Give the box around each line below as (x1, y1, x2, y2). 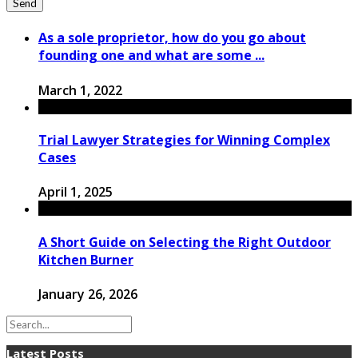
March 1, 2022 (38, 81, 122, 99)
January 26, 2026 (38, 284, 137, 303)
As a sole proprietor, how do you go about (38, 29, 306, 47)
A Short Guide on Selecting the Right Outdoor (38, 233, 331, 251)
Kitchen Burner (38, 250, 133, 268)
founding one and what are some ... (38, 46, 265, 65)
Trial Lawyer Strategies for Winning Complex (38, 131, 330, 149)
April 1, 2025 (38, 183, 113, 201)
